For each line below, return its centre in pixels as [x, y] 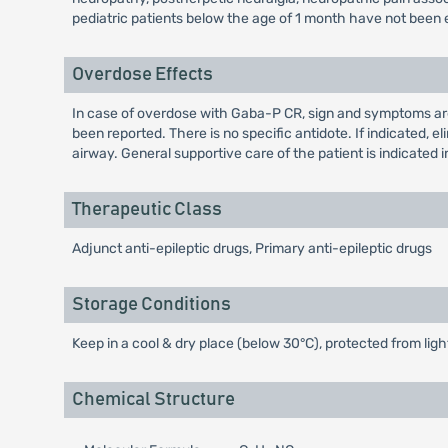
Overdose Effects [142, 74]
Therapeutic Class [146, 209]
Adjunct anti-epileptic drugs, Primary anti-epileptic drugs [251, 248]
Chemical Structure [153, 399]
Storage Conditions [151, 304]
